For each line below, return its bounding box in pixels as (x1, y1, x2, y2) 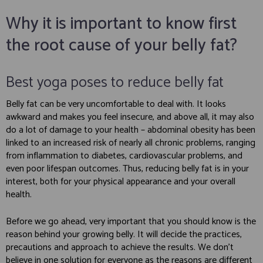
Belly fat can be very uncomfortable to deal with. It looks (6, 96, 226, 113)
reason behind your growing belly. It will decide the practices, (6, 227, 242, 243)
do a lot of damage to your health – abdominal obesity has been (6, 122, 255, 139)
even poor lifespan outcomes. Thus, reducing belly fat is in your (6, 161, 249, 177)
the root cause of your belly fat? (6, 32, 237, 60)
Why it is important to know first (6, 10, 237, 39)
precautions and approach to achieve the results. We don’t (6, 240, 234, 256)
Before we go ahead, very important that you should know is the (6, 214, 256, 230)
